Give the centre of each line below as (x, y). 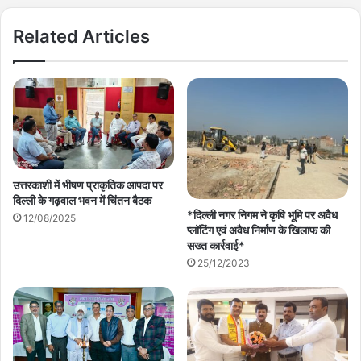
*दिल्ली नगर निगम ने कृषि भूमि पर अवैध (262, 215)
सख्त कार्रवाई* (216, 246)
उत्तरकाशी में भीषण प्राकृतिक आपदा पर (88, 185)
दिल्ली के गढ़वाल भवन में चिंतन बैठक (82, 200)
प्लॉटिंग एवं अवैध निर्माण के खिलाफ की (259, 230)
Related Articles (81, 37)
